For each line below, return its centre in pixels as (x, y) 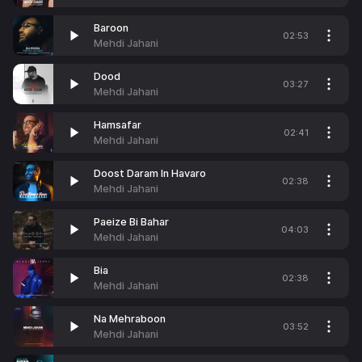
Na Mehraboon (130, 319)
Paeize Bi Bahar (131, 222)
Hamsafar (118, 125)
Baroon (111, 28)
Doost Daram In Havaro (150, 173)
